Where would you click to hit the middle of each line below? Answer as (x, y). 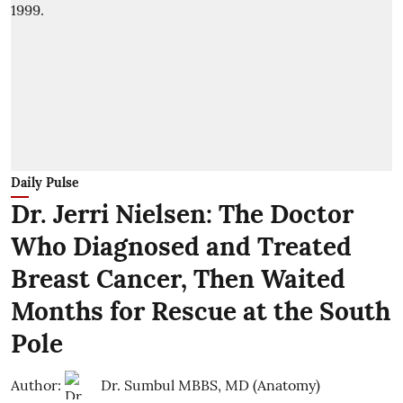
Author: (36, 385)
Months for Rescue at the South (201, 311)
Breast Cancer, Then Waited (178, 278)
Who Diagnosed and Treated (181, 246)
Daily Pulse (45, 182)
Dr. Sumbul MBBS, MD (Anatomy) (210, 385)
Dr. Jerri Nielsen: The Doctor (182, 214)
